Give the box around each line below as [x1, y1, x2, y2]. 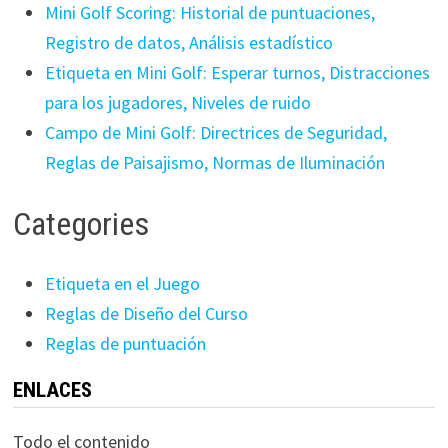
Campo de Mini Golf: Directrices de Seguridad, [44, 121, 387, 145]
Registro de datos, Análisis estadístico [44, 31, 333, 55]
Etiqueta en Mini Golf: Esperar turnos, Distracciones [44, 61, 430, 85]
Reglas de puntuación [44, 332, 206, 356]
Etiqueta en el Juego [44, 272, 200, 296]
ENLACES [12, 378, 92, 403]
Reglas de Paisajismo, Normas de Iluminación [44, 151, 385, 175]
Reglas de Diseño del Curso [44, 302, 248, 326]
